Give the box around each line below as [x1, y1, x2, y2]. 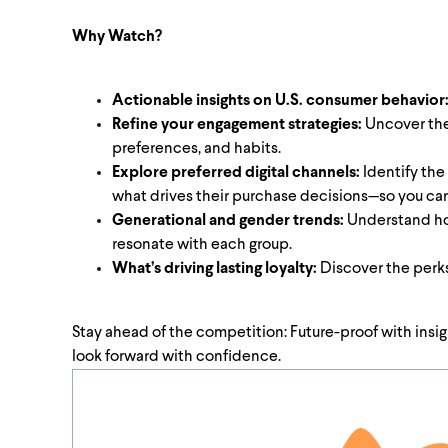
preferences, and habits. [112, 141, 281, 157]
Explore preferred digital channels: [112, 165, 360, 181]
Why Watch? [72, 29, 162, 45]
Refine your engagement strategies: [112, 117, 362, 133]
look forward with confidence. [72, 349, 281, 365]
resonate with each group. [112, 237, 292, 253]
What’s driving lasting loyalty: [112, 261, 317, 277]
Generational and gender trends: [112, 213, 344, 229]
